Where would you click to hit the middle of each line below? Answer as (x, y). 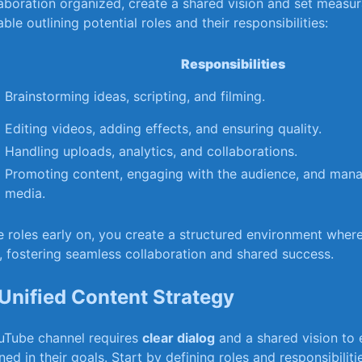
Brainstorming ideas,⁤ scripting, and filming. (135, 97)
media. (25, 194)
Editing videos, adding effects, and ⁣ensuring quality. (163, 129)
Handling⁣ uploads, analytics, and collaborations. (151, 152)
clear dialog (179, 338)
